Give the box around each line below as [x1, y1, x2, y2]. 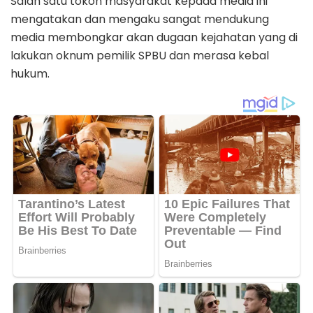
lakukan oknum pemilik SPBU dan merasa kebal [10, 48, 269, 64]
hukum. [10, 66, 50, 82]
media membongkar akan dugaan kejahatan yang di [10, 29, 298, 46]
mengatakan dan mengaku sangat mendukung [10, 11, 269, 28]
